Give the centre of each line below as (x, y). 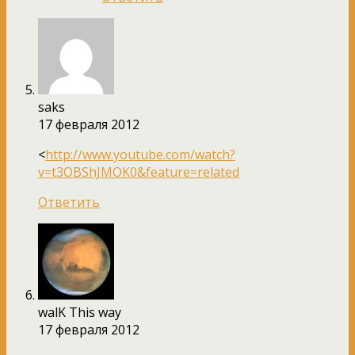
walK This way (80, 312)
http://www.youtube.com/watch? (140, 154)
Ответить (69, 202)
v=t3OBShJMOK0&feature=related (139, 172)
